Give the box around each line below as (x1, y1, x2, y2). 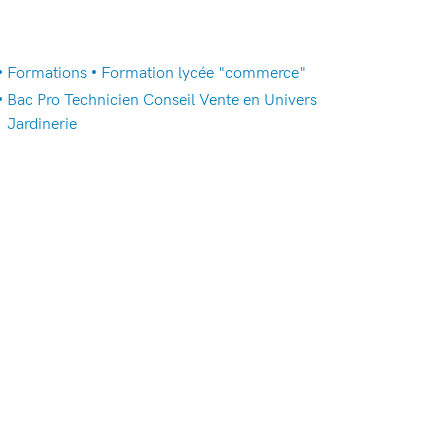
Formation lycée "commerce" (100, 63, 306, 83)
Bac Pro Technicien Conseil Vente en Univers (6, 90, 317, 110)
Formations (6, 63, 87, 83)
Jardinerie (6, 114, 77, 134)
